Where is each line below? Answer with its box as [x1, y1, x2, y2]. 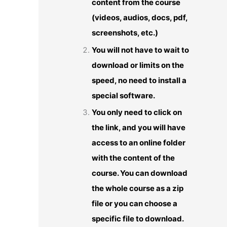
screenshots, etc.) [92, 27, 158, 37]
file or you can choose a [92, 199, 177, 209]
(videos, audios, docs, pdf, [92, 12, 187, 22]
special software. [92, 90, 155, 100]
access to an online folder [92, 138, 185, 148]
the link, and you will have [92, 123, 185, 133]
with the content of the [92, 153, 175, 163]
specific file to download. [92, 214, 184, 224]
